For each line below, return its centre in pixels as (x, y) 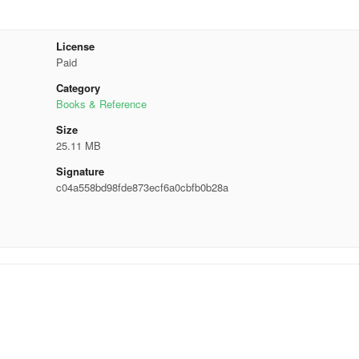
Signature (80, 171)
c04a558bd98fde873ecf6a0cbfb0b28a (142, 187)
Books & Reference (101, 104)
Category (78, 88)
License (75, 46)
